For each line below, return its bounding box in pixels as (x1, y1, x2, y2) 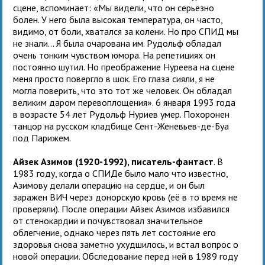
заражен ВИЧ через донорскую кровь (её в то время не (13, 190, 238, 203)
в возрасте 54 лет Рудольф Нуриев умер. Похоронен (13, 108, 230, 120)
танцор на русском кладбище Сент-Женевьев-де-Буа (13, 119, 230, 132)
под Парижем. (13, 131, 72, 144)
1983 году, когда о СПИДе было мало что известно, (13, 167, 228, 179)
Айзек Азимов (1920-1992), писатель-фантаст (13, 155, 214, 167)
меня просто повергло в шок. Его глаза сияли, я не (13, 72, 215, 85)
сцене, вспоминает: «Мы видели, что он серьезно (13, 1, 215, 14)
